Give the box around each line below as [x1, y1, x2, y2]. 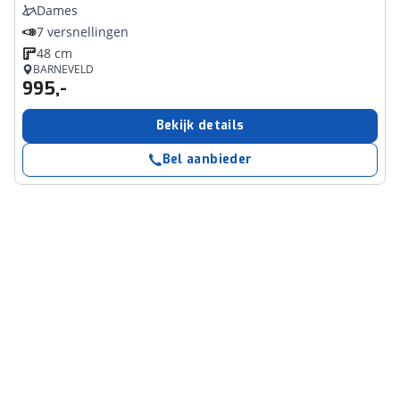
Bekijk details [155, 117, 245, 134]
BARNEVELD [33, 62, 94, 77]
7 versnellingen [37, 23, 129, 40]
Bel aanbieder [162, 151, 253, 168]
